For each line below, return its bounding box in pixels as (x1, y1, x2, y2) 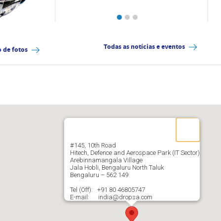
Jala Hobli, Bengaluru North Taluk (70, 163, 163, 171)
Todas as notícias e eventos (104, 42, 185, 52)
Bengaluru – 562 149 (70, 171, 128, 179)
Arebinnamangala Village (70, 156, 142, 164)
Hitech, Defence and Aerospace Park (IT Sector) (70, 148, 199, 156)
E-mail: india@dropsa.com (70, 193, 156, 201)
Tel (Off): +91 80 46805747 (70, 185, 152, 193)
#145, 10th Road (70, 141, 115, 149)
